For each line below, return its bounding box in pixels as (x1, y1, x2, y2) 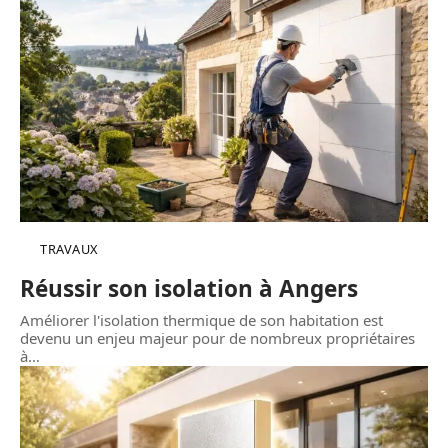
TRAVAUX (40, 240, 98, 259)
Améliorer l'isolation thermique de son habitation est (20, 310, 383, 331)
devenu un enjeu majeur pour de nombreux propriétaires (20, 328, 415, 349)
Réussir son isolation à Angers (20, 273, 358, 305)
